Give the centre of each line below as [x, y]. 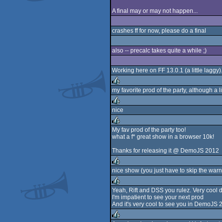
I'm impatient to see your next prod [158, 197]
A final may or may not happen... [155, 11]
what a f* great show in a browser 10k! [163, 137]
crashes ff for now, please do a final [159, 31]
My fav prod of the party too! [149, 130]
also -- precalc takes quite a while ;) [159, 51]
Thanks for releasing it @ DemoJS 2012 [166, 151]
